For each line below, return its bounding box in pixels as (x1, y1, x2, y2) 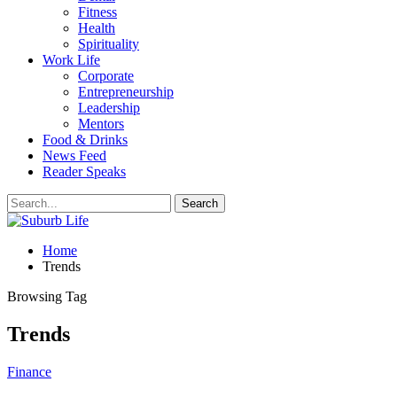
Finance (7, 363, 51, 379)
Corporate (78, 68, 134, 83)
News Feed (43, 148, 106, 163)
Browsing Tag (7, 289, 87, 304)
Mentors (78, 116, 124, 131)
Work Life (43, 52, 100, 67)
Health (78, 20, 115, 35)
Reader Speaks (43, 164, 126, 179)
